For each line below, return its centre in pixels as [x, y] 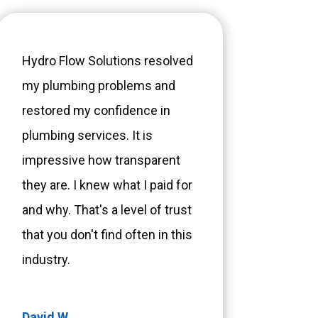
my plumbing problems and [98, 86]
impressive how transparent [101, 160]
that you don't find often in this [107, 235]
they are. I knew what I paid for [107, 185]
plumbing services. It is [87, 136]
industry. [47, 260]
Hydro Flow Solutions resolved [107, 61]
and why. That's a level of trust [106, 210]
